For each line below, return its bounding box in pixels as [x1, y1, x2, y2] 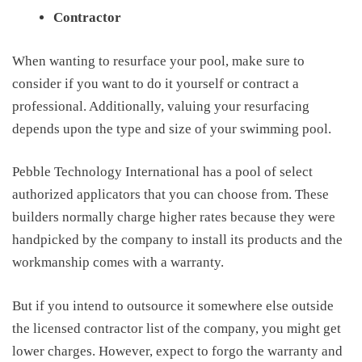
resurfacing [244, 98, 309, 114]
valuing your [167, 98, 244, 114]
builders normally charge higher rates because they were [12, 209, 335, 225]
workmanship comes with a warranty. [12, 255, 224, 270]
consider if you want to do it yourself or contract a [12, 75, 299, 91]
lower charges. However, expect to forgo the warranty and [12, 343, 343, 359]
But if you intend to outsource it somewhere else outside [12, 297, 334, 314]
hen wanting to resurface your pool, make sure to [25, 53, 305, 69]
